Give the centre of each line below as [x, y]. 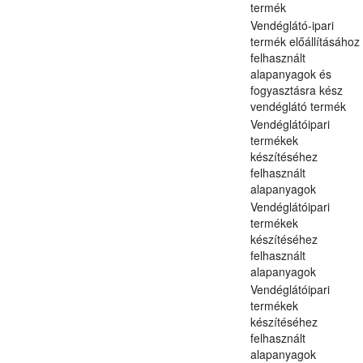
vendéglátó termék [298, 106]
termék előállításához [305, 41]
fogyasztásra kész [296, 90]
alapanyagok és [290, 73]
